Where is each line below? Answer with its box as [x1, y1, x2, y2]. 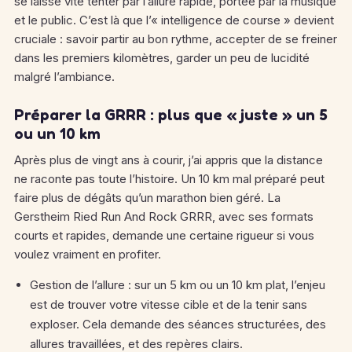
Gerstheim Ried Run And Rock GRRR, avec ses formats [14, 209, 313, 224]
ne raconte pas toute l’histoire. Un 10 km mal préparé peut [14, 171, 324, 186]
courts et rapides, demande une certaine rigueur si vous [14, 228, 314, 243]
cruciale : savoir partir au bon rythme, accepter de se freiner [14, 31, 337, 46]
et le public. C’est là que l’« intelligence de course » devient [14, 13, 334, 27]
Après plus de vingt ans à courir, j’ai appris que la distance [14, 152, 323, 167]
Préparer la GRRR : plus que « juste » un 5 [14, 105, 328, 124]
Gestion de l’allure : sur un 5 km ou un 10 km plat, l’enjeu [30, 277, 325, 292]
